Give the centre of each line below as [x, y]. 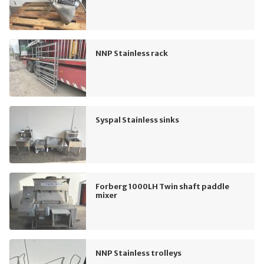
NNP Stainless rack [132, 53]
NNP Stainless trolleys [138, 253]
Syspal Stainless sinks [137, 120]
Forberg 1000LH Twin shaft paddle [162, 187]
